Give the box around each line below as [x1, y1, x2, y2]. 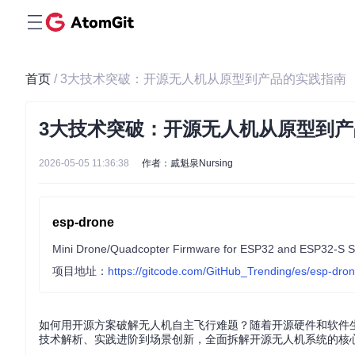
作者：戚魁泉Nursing [142, 158, 233, 169]
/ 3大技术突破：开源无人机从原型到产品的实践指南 [54, 72, 346, 86]
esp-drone [52, 216, 114, 229]
